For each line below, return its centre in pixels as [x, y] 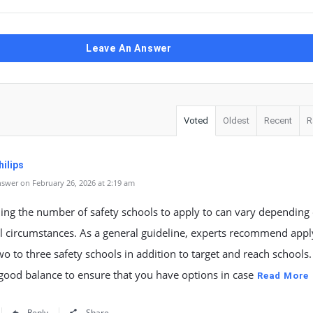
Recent [278, 121]
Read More [283, 276]
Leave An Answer [129, 48]
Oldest [236, 121]
